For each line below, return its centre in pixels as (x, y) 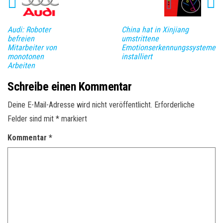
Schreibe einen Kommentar (70, 86)
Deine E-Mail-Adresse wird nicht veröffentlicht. (80, 105)
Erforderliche (174, 105)
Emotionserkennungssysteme (168, 47)
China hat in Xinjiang (155, 29)
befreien (21, 38)
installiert (137, 56)
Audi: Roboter (29, 29)
